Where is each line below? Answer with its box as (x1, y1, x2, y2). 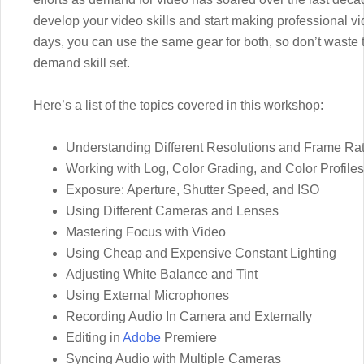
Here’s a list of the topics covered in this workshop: (33, 98, 323, 113)
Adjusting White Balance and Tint (66, 267, 258, 282)
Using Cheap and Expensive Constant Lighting (66, 246, 336, 261)
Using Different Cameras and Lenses (66, 204, 279, 219)
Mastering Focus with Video (66, 225, 226, 240)
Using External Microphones (66, 288, 229, 303)
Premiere (161, 331, 217, 345)
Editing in (66, 331, 123, 345)
